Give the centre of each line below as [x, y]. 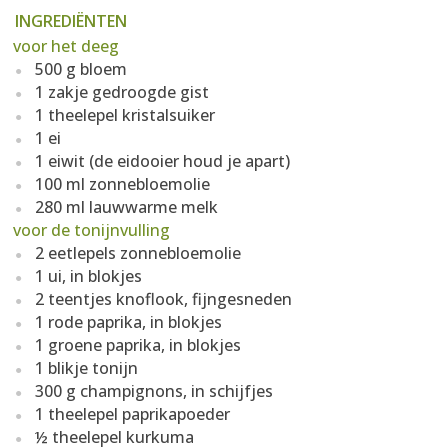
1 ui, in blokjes [88, 276]
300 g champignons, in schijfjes [154, 391]
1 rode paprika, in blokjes [128, 322]
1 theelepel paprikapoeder [132, 414]
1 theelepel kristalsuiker [125, 115]
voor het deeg [66, 46]
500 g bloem [81, 69]
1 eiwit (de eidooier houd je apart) [162, 161]
